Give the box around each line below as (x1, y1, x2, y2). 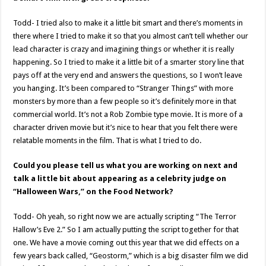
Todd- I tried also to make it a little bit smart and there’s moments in (13, 18, 243, 28)
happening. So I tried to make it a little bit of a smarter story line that (13, 58, 245, 67)
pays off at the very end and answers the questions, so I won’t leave (13, 71, 243, 80)
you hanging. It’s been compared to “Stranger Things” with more (13, 84, 234, 93)
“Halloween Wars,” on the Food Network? (13, 187, 174, 197)
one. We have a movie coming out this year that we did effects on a (13, 238, 240, 248)
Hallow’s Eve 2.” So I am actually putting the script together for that (13, 225, 239, 235)
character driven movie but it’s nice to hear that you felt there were (13, 123, 238, 132)
